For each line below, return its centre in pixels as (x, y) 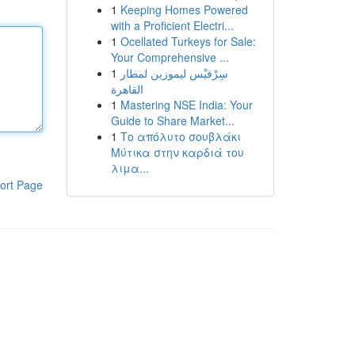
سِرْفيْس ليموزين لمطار (174, 73)
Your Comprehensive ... (170, 57)
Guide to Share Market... (172, 120)
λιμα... (130, 168)
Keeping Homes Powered (184, 10)
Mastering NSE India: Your (186, 105)
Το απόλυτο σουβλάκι (180, 136)
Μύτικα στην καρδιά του (177, 152)
